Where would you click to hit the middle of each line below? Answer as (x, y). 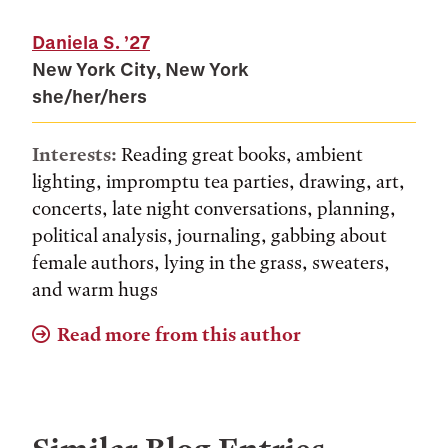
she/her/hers (89, 96)
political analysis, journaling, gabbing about (209, 235)
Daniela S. (76, 42)
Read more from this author (179, 334)
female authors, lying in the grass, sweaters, (211, 262)
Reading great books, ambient (240, 154)
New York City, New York (140, 69)
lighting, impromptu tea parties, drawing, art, (218, 181)
